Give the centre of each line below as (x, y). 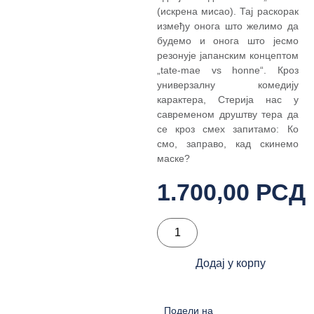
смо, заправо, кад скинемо (228, 144)
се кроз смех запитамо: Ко (228, 129)
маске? (173, 159)
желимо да (273, 26)
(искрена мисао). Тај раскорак (228, 12)
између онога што (202, 26)
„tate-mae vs (195, 70)
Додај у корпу (231, 263)
